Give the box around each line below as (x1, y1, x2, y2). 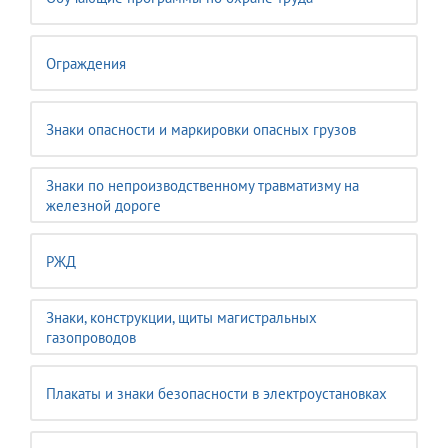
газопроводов (46, 328, 136, 347)
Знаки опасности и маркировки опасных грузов (46, 120, 356, 139)
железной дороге (46, 196, 161, 215)
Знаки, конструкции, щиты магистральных (46, 308, 317, 327)
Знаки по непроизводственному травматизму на (46, 176, 359, 195)
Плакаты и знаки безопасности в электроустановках (46, 384, 387, 403)
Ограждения (46, 54, 126, 73)
